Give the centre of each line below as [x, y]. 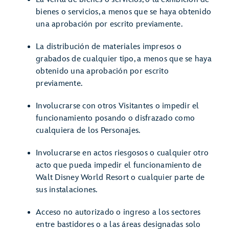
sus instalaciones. [67, 190]
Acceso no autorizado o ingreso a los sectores [118, 212]
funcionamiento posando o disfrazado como [115, 118]
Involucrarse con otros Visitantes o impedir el [118, 106]
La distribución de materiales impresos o [109, 47]
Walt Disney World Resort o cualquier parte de [120, 178]
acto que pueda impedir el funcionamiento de [119, 165]
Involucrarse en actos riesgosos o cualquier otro [122, 153]
